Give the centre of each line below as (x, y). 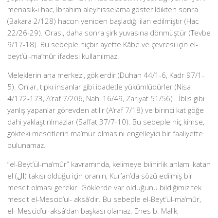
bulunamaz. (27, 145)
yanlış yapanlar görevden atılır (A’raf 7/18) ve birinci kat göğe (106, 110)
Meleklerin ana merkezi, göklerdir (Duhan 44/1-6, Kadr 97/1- (106, 75)
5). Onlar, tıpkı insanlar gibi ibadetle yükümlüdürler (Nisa (99, 87)
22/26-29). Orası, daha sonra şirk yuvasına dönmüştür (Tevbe (109, 33)
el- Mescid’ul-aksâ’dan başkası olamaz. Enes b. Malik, (93, 211)
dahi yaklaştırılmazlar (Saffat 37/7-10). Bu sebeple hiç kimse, (106, 122)
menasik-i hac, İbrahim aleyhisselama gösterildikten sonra (103, 9)
